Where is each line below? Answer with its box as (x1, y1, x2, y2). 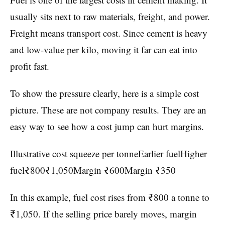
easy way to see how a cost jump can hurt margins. (10, 120, 204, 133)
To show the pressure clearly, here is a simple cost (10, 86, 199, 99)
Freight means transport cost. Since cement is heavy (10, 26, 207, 39)
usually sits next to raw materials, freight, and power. (10, 10, 210, 23)
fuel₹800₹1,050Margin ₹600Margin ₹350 (10, 163, 176, 176)
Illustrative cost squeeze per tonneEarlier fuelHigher (10, 147, 207, 160)
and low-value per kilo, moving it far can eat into (10, 43, 197, 56)
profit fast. (10, 59, 49, 72)
